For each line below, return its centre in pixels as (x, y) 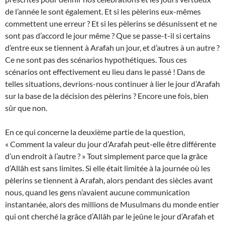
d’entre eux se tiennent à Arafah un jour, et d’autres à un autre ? (112, 48)
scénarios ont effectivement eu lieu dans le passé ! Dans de (105, 72)
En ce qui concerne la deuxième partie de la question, (95, 132)
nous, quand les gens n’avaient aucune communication (97, 192)
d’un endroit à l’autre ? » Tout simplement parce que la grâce (106, 156)
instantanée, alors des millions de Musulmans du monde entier (112, 204)
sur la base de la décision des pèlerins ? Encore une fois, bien (107, 96)
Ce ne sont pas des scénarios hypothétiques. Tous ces (96, 60)
